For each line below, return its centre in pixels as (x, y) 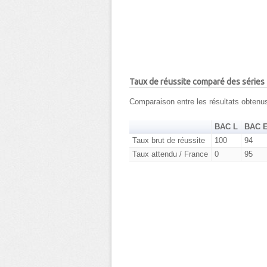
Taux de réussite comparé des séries (197, 82)
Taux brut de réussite (168, 140)
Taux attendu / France (170, 154)
